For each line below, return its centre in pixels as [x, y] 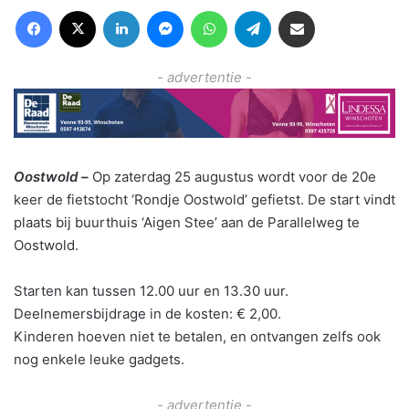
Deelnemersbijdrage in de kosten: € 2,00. [147, 314]
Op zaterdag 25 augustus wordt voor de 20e [234, 177]
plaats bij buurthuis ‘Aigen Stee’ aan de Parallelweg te [187, 222]
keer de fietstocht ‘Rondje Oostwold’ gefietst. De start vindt [204, 199]
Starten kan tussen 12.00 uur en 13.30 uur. [151, 291]
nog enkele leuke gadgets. [99, 359]
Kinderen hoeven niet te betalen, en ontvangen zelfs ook [197, 336]
